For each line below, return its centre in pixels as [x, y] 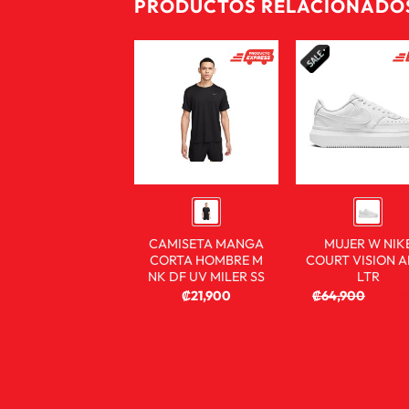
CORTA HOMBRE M [206, 261]
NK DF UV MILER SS [206, 277]
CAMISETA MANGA [206, 244]
